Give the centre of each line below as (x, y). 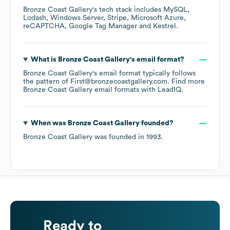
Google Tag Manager (103, 26)
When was (49, 123)
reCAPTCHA (44, 26)
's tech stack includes (128, 10)
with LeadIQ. (161, 90)
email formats (116, 90)
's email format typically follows (144, 74)
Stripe (117, 18)
